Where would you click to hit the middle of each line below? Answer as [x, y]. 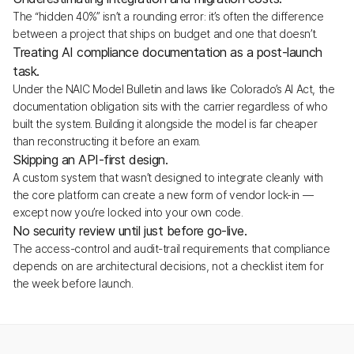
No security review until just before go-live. [130, 231]
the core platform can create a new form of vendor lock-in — [163, 195]
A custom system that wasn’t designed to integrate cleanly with [168, 177]
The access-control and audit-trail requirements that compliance [171, 249]
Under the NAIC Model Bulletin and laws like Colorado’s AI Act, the [174, 89]
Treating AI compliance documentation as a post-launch [168, 52]
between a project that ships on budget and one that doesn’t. [165, 34]
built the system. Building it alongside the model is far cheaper [165, 124]
